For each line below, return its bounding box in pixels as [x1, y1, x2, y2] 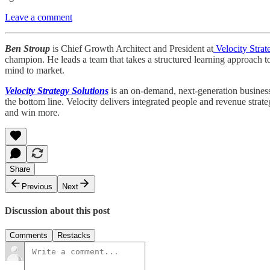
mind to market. [5, 64, 64, 75]
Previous [22, 181, 52, 191]
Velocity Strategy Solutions [5, 85, 108, 96]
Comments [10, 231, 48, 240]
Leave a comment [5, 11, 72, 22]
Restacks [57, 231, 90, 240]
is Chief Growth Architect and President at [50, 43, 213, 54]
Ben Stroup [5, 43, 50, 54]
